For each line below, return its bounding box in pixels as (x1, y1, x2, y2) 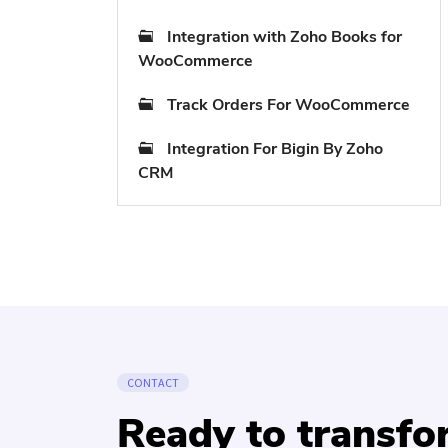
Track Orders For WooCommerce (167, 94, 410, 116)
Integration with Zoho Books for (167, 26, 402, 48)
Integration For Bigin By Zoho (167, 138, 383, 160)
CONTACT (127, 375, 179, 390)
